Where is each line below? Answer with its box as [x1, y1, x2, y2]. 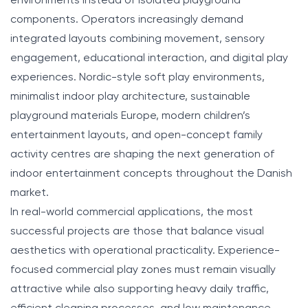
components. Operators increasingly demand [10, 14, 243, 25]
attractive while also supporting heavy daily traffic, [10, 283, 269, 295]
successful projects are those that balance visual [10, 225, 264, 237]
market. [10, 187, 49, 199]
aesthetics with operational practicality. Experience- [10, 245, 280, 256]
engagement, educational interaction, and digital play [10, 52, 288, 64]
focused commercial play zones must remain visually [10, 264, 276, 276]
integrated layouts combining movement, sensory [10, 33, 265, 45]
